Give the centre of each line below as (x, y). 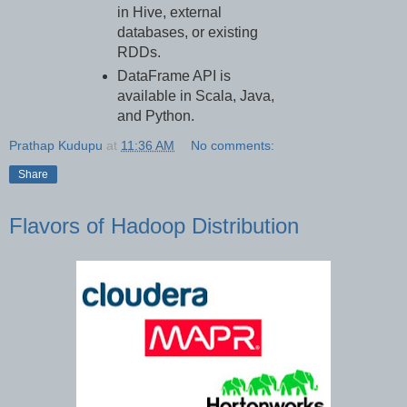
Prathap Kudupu (56, 146)
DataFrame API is (174, 76)
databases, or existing (187, 33)
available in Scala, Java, (195, 96)
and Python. (155, 116)
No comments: (233, 146)
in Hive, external (169, 13)
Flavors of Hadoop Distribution (154, 226)
